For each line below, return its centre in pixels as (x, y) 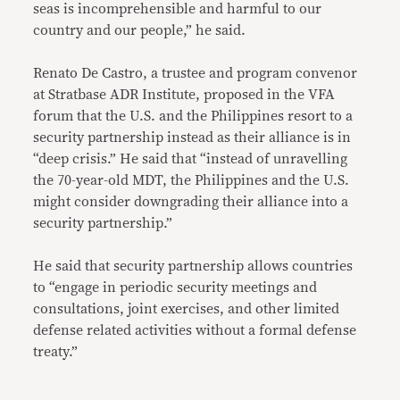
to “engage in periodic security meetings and (175, 288)
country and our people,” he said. (140, 31)
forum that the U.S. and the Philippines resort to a (193, 117)
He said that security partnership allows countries (193, 267)
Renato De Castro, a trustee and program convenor (196, 74)
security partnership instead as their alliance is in (192, 138)
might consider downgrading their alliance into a (191, 202)
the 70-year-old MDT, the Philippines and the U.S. (192, 181)
